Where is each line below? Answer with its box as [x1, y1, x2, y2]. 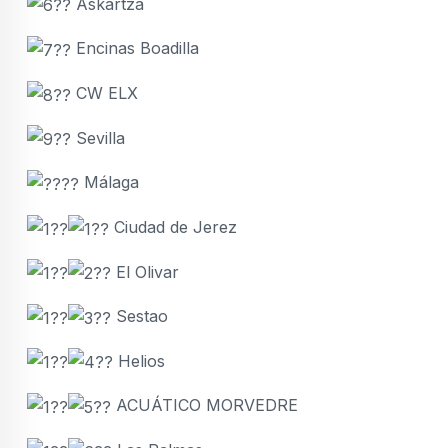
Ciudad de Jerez [109, 216, 237, 237]
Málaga [79, 172, 139, 193]
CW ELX [71, 83, 138, 103]
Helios [113, 350, 165, 371]
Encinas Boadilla [71, 38, 199, 59]
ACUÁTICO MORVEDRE [111, 395, 298, 416]
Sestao [111, 306, 168, 327]
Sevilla [71, 127, 125, 148]
